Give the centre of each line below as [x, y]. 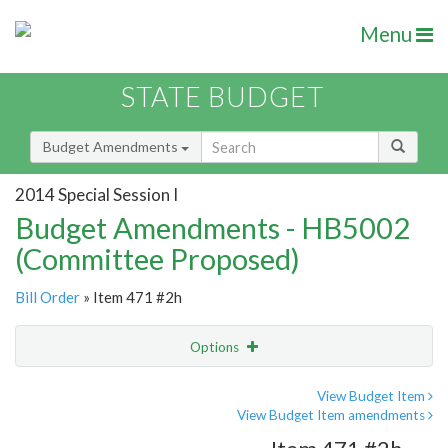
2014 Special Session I [96, 194]
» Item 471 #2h [131, 297]
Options [216, 347]
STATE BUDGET [222, 97]
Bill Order [47, 297]
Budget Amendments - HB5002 [212, 228]
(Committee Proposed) [157, 259]
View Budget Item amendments [332, 415]
